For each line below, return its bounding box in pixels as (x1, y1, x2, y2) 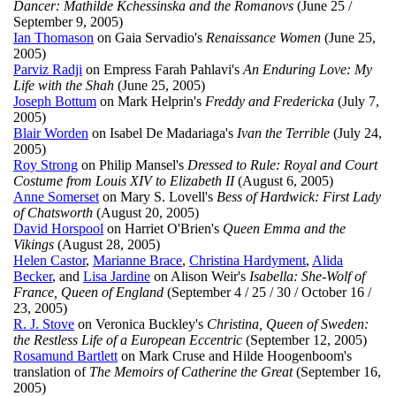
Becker (13, 269, 52, 285)
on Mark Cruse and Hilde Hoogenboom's (118, 348, 352, 364)
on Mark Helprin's (96, 94, 205, 110)
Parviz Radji (13, 62, 82, 78)
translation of (13, 364, 89, 380)
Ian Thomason (13, 30, 94, 46)
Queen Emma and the (223, 221, 346, 237)
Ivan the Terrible (237, 126, 330, 141)
